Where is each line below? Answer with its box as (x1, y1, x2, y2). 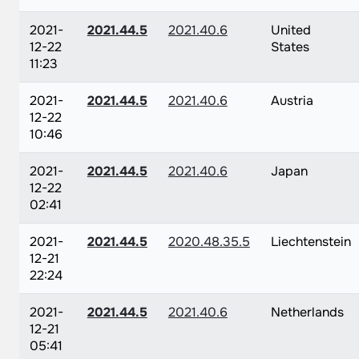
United (270, 22, 311, 38)
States (270, 38, 309, 55)
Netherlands (270, 304, 344, 321)
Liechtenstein (270, 233, 351, 250)
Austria (270, 92, 313, 109)
